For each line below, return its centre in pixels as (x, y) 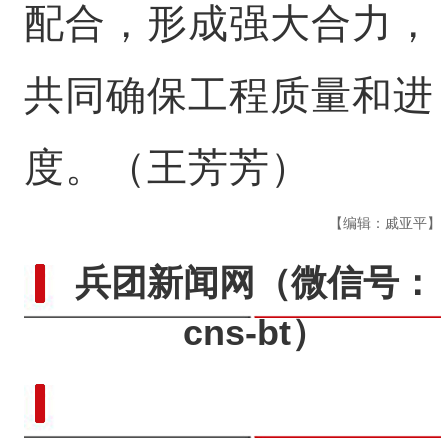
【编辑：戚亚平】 (385, 223)
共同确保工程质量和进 (228, 95)
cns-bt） (255, 333)
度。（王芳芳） (167, 167)
